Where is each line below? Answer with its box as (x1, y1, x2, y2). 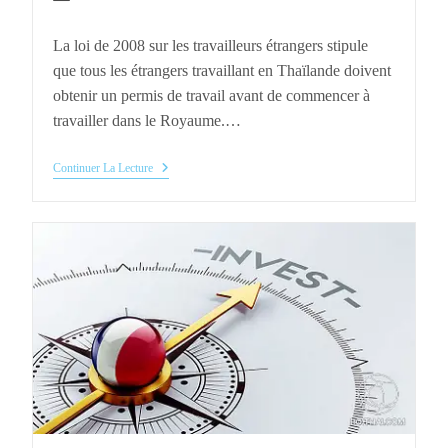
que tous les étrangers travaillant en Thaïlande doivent (53, 61, 392, 79)
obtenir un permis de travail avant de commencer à (53, 86, 371, 104)
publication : (52, 48, 124, 64)
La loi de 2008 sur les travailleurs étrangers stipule (53, 36, 369, 54)
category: (171, 6, 224, 22)
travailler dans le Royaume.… (53, 111, 242, 129)
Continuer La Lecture (53, 160, 154, 175)
